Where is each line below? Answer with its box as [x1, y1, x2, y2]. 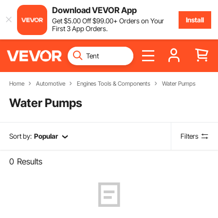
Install [185, 15, 204, 24]
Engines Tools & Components [76, 80, 150, 87]
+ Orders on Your [113, 16, 164, 25]
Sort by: [9, 132, 32, 141]
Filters [181, 132, 199, 141]
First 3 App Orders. [52, 24, 108, 33]
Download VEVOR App [52, 5, 137, 15]
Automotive [36, 80, 65, 87]
